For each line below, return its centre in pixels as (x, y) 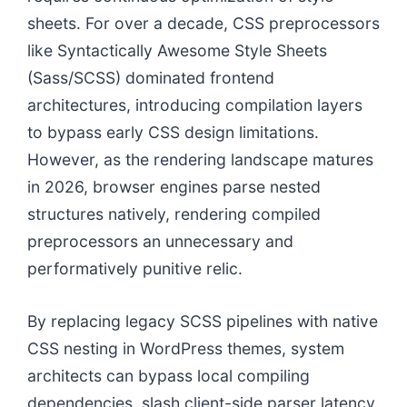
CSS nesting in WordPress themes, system (186, 348)
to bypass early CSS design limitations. (173, 132)
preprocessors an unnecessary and (160, 241)
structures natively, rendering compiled (174, 214)
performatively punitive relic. (135, 268)
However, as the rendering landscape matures (200, 159)
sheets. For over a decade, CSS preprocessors (203, 23)
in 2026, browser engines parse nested (174, 187)
